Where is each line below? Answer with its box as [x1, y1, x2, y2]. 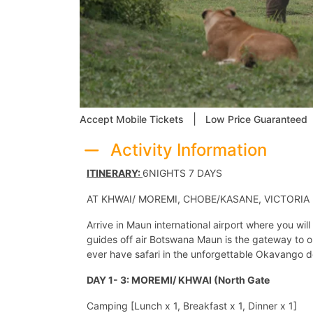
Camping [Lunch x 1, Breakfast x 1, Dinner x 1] [87, 299, 297, 312]
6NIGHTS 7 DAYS [143, 166, 222, 179]
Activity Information [110, 140, 267, 160]
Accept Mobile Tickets [80, 113, 184, 125]
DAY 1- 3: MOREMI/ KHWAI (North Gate [87, 273, 270, 286]
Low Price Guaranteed [205, 113, 307, 125]
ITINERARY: [87, 166, 143, 179]
